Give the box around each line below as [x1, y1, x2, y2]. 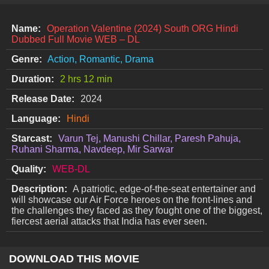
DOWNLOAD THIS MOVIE [9, 252, 139, 265]
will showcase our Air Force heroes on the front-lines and [11, 195, 252, 205]
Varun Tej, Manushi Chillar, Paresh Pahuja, [58, 133, 241, 144]
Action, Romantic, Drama [47, 54, 154, 65]
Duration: [11, 74, 54, 85]
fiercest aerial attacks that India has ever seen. [11, 216, 207, 227]
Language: [11, 113, 61, 124]
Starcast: [11, 133, 52, 144]
